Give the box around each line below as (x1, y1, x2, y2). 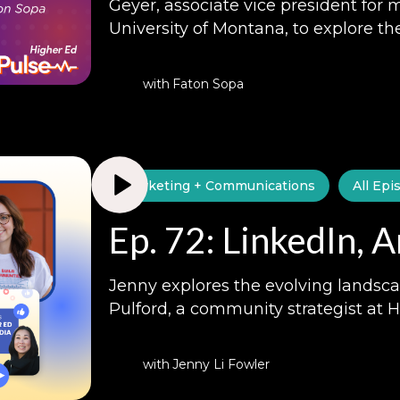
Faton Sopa (172, 75, 245, 92)
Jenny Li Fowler (172, 355, 271, 372)
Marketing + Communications (123, 177, 316, 194)
